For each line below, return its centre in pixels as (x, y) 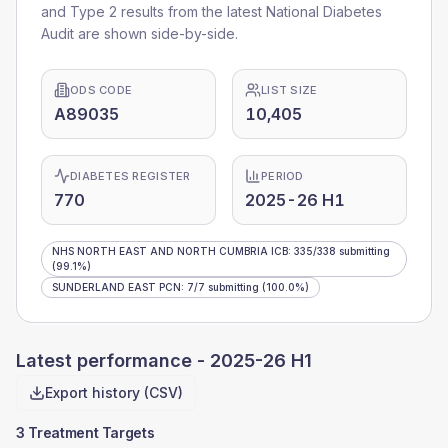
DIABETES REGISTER (130, 176)
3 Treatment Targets (85, 432)
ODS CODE (101, 90)
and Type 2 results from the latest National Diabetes (211, 11)
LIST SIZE (289, 90)
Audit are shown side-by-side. (139, 33)
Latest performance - (113, 360)
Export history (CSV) (114, 392)
